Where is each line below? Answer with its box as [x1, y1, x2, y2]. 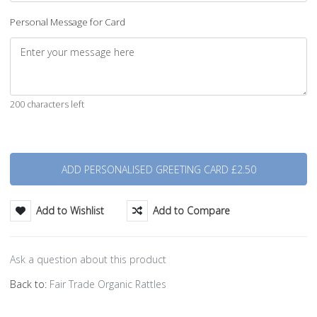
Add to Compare [153, 204, 231, 218]
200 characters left [10, 98, 84, 110]
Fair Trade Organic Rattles [50, 277, 166, 292]
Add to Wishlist [36, 204, 105, 218]
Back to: [10, 277, 50, 292]
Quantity [9, 142, 45, 156]
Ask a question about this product [10, 253, 166, 267]
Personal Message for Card [10, 16, 125, 29]
